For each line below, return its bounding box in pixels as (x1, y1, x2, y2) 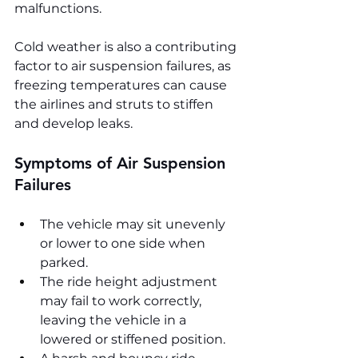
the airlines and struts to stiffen (14, 96, 217, 112)
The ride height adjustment (40, 273, 221, 289)
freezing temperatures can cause (14, 77, 230, 93)
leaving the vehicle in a (40, 312, 189, 328)
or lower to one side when (40, 235, 209, 251)
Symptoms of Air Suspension (14, 153, 230, 173)
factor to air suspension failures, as (14, 58, 234, 74)
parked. (40, 254, 88, 270)
